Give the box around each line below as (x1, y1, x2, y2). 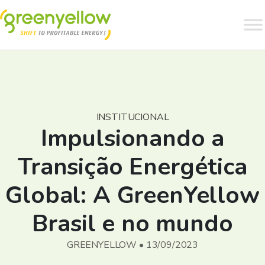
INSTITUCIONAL (96, 111, 169, 124)
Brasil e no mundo (32, 208, 233, 240)
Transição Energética (18, 151, 247, 183)
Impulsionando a (40, 122, 225, 154)
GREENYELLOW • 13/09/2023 (66, 238, 199, 251)
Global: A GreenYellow (5, 179, 260, 211)
